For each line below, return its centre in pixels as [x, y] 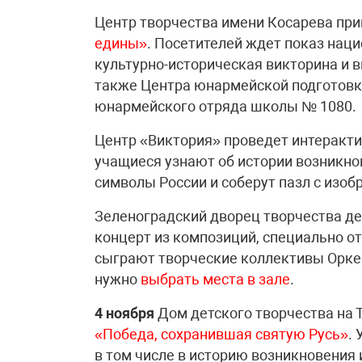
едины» [121, 43]
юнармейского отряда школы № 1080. [225, 106]
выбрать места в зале [215, 279]
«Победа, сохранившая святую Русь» [221, 334]
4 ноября [124, 313]
